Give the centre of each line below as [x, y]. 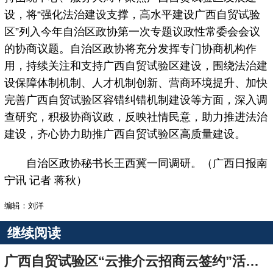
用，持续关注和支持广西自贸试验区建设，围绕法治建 [136, 66]
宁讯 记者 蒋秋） [46, 181]
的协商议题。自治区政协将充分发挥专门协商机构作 [131, 49]
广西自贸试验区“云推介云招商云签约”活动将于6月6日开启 [253, 261]
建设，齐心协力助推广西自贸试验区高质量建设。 [125, 134]
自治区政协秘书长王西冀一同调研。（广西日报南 [136, 164]
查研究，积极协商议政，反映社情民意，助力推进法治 [136, 117]
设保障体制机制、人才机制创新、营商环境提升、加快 [136, 83]
